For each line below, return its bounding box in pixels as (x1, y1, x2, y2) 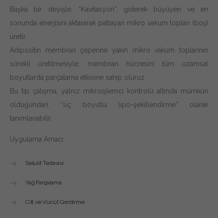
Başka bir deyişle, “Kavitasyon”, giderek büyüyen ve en (10, 5, 208, 13)
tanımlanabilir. (10, 114, 52, 122)
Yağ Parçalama (25, 179, 62, 186)
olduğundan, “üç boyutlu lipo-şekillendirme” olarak (10, 100, 208, 109)
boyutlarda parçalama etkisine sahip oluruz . (10, 73, 148, 81)
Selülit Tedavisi (25, 159, 64, 166)
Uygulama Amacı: (10, 135, 65, 143)
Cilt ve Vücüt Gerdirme (25, 198, 85, 205)
